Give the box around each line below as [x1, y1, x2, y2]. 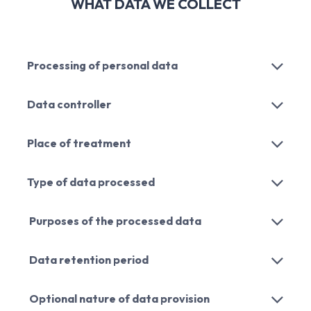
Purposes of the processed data [27, 213, 201, 228]
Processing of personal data [27, 58, 178, 72]
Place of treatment [27, 135, 131, 150]
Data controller [27, 96, 111, 111]
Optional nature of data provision [27, 291, 210, 305]
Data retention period [27, 252, 149, 267]
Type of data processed [27, 174, 157, 189]
